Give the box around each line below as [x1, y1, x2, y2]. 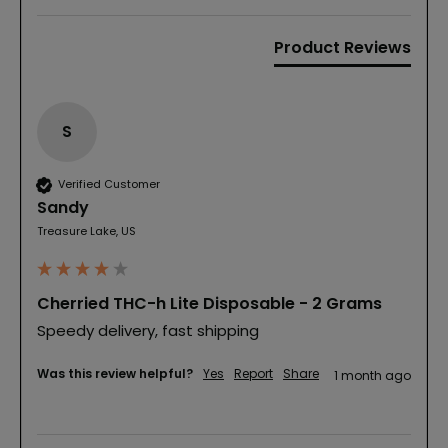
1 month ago [334, 366, 411, 384]
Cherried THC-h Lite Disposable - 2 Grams [37, 291, 382, 315]
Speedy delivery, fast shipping [37, 319, 263, 341]
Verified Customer [58, 176, 160, 193]
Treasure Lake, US [37, 222, 136, 239]
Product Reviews [274, 35, 411, 59]
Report [234, 364, 273, 382]
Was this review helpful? [37, 364, 193, 382]
